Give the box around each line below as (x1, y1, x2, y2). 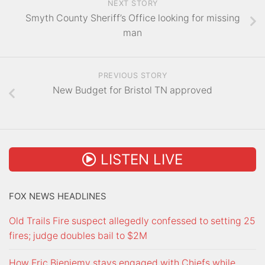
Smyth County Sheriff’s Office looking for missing (25, 12, 240, 24)
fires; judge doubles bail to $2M (9, 230, 147, 241)
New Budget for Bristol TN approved (53, 84, 212, 96)
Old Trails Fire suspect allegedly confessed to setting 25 (9, 215, 255, 227)
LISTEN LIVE (96, 150, 183, 168)
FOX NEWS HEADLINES (9, 190, 106, 202)
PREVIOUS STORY (98, 70, 167, 80)
